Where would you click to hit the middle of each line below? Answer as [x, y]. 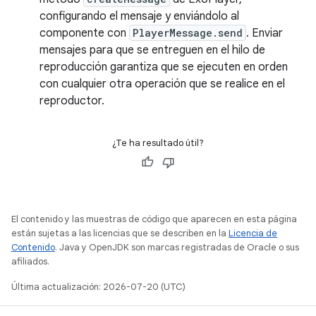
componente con [84, 33]
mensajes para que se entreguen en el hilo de [152, 50]
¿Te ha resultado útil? [158, 143]
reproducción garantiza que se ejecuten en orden [164, 67]
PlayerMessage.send [188, 33]
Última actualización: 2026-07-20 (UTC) [98, 287]
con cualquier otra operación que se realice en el [162, 84]
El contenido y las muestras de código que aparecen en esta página [154, 219]
